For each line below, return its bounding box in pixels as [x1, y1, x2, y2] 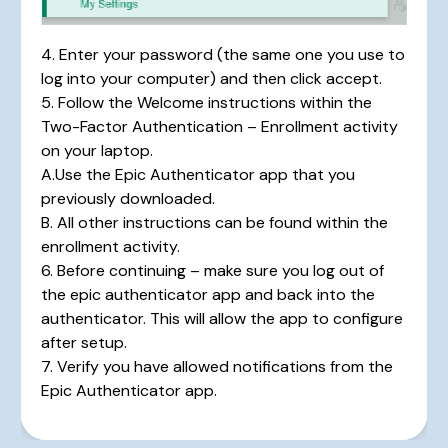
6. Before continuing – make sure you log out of [41, 259, 385, 281]
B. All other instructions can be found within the [41, 211, 389, 233]
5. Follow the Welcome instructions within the [41, 91, 373, 113]
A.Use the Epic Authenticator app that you [41, 163, 356, 185]
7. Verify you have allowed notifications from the [41, 355, 394, 377]
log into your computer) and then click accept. [41, 67, 383, 89]
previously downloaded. [41, 187, 216, 209]
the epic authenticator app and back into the [41, 283, 376, 305]
